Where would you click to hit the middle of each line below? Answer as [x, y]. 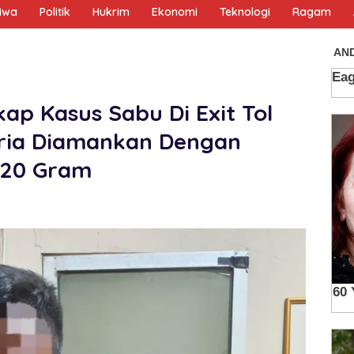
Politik [55, 11]
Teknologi [245, 11]
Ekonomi [175, 11]
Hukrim [111, 11]
